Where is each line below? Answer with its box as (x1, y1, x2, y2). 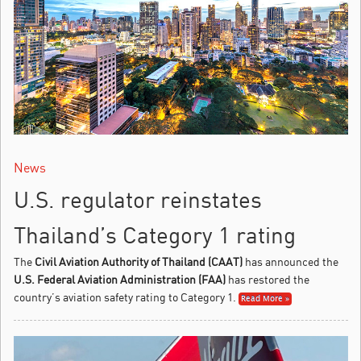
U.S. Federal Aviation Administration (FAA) (14, 272, 226, 286)
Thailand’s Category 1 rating (14, 220, 296, 249)
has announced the (243, 254, 338, 268)
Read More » (241, 292, 289, 305)
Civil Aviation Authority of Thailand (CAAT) (35, 254, 243, 268)
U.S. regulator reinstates (14, 185, 262, 214)
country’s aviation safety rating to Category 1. (14, 289, 236, 304)
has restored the (226, 272, 309, 286)
